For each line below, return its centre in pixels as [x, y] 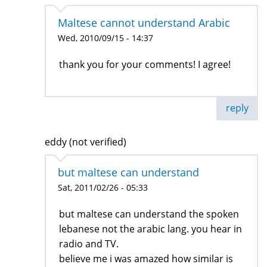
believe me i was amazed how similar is [146, 259]
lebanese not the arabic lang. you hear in [150, 229]
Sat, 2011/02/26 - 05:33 [103, 188]
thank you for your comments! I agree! [145, 65]
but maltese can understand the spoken [149, 214]
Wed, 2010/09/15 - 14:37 [105, 38]
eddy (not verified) [86, 142]
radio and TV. [89, 244]
